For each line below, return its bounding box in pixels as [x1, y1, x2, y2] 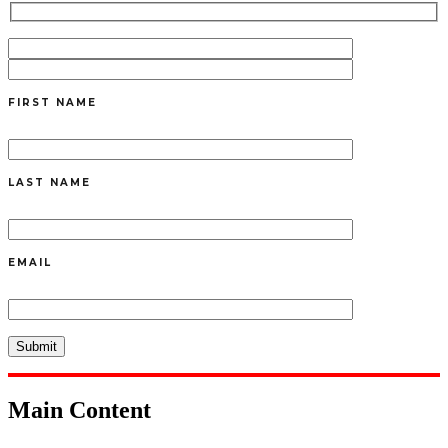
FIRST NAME [8, 95, 97, 109]
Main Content [8, 396, 151, 423]
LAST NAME [8, 175, 91, 189]
